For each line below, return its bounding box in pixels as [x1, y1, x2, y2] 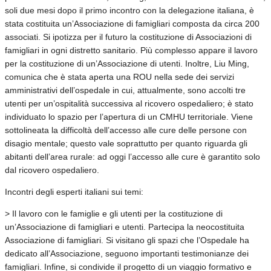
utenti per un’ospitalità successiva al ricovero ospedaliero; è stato [5, 98, 253, 108]
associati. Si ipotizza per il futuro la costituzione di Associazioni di [5, 31, 252, 42]
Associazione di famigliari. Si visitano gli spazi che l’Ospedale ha [5, 235, 249, 245]
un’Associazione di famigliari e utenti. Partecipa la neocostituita [5, 221, 244, 232]
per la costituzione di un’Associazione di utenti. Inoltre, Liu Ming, [5, 58, 249, 68]
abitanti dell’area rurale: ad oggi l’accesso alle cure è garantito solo [5, 151, 260, 162]
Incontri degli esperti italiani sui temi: [5, 186, 143, 197]
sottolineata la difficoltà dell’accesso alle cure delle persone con [5, 125, 247, 135]
